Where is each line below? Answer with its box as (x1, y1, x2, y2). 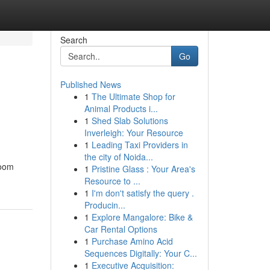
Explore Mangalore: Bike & (91, 211, 193, 223)
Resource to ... (84, 175, 140, 187)
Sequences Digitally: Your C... (84, 247, 197, 259)
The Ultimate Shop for (91, 90, 175, 102)
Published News (60, 78, 121, 90)
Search (60, 34, 87, 46)
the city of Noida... (84, 151, 153, 163)
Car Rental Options (84, 223, 157, 235)
